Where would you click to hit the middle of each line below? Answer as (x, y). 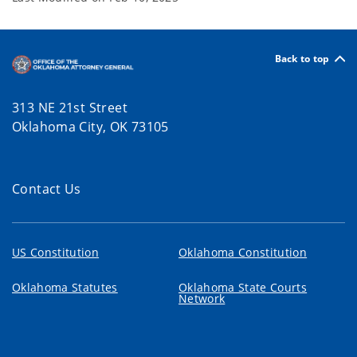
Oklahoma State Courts (243, 288)
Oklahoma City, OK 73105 (92, 127)
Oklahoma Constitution (243, 253)
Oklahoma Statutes (65, 288)
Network (202, 299)
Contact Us (47, 189)
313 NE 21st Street (70, 108)
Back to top (302, 58)
